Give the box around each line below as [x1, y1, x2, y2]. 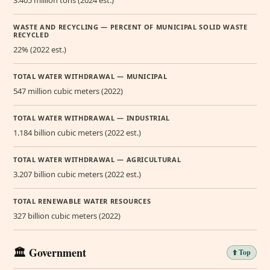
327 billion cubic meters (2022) [13, 210, 121, 222]
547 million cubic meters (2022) [13, 86, 123, 97]
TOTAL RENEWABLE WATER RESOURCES [13, 196, 151, 206]
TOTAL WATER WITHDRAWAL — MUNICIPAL [13, 72, 168, 81]
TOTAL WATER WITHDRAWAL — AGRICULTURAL [13, 155, 181, 165]
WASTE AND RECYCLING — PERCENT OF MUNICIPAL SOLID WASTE [13, 22, 248, 32]
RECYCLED [13, 30, 49, 40]
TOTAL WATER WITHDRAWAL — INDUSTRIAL [13, 113, 171, 123]
